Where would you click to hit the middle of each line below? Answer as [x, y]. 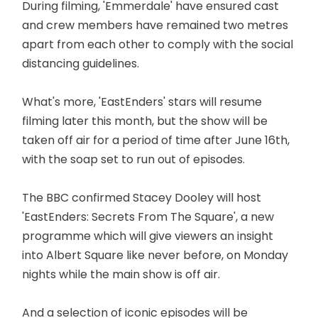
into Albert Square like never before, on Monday [155, 255]
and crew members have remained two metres [155, 25]
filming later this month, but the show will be [145, 121]
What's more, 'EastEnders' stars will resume [142, 102]
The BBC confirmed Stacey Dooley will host [142, 198]
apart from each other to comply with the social [158, 44]
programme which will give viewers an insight [148, 236]
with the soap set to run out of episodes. [134, 159]
